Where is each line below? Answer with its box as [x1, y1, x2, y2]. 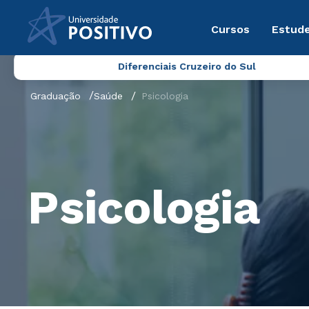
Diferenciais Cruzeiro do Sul [117, 61, 256, 72]
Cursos [211, 22, 250, 36]
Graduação [30, 90, 81, 101]
